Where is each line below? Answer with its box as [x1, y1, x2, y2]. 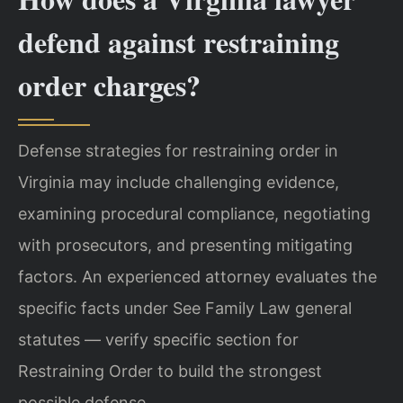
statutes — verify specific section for [18, 329, 299, 349]
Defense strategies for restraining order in [18, 140, 338, 160]
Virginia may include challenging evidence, [18, 172, 339, 192]
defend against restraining [18, 20, 339, 63]
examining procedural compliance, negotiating [18, 203, 371, 223]
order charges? [18, 63, 201, 106]
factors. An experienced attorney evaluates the [18, 266, 377, 286]
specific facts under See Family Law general [18, 298, 352, 318]
